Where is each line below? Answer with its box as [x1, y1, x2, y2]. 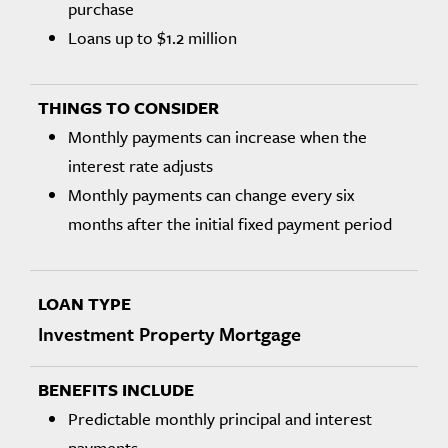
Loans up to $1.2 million [68, 25, 237, 50]
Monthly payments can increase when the [68, 124, 367, 149]
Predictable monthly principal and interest [68, 406, 372, 431]
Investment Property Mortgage [38, 320, 301, 347]
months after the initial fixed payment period [68, 211, 392, 236]
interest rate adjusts [68, 153, 213, 178]
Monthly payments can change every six [68, 182, 354, 207]
